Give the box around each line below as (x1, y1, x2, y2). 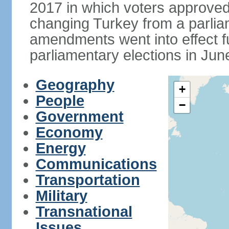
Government (35, 108, 124, 125)
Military (35, 188, 87, 204)
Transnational (35, 203, 132, 220)
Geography (35, 77, 114, 93)
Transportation (35, 172, 140, 188)
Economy (35, 124, 103, 141)
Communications (35, 156, 157, 172)
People (35, 93, 84, 109)
